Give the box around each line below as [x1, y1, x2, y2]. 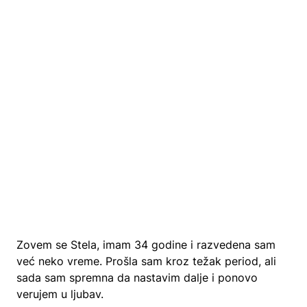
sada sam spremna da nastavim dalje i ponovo [16, 271, 258, 284]
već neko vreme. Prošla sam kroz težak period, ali [16, 254, 276, 268]
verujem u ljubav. [16, 287, 103, 301]
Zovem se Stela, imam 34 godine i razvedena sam [16, 238, 275, 251]
